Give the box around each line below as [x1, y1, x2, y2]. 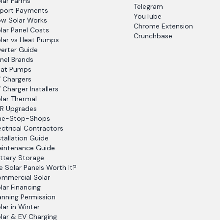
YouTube [133, 12, 162, 21]
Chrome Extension [133, 22, 193, 30]
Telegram [133, 2, 163, 11]
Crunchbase [133, 31, 172, 40]
